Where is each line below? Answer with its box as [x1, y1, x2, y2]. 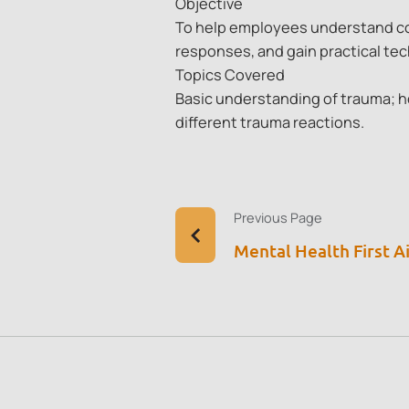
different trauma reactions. [175, 112, 364, 133]
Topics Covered [175, 65, 285, 86]
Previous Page [234, 208, 322, 227]
